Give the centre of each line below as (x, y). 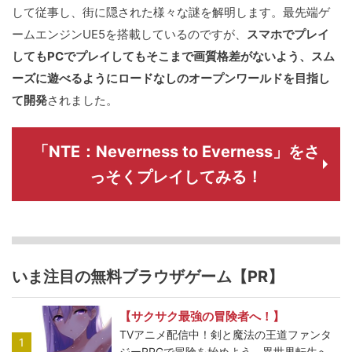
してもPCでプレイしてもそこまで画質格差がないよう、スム (173, 57)
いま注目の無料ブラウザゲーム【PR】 (148, 277)
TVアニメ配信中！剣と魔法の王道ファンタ (226, 334)
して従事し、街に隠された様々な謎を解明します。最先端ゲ (171, 13)
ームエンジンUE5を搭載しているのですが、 (129, 35)
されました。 (82, 101)
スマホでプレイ (288, 35)
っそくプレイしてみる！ (176, 177)
